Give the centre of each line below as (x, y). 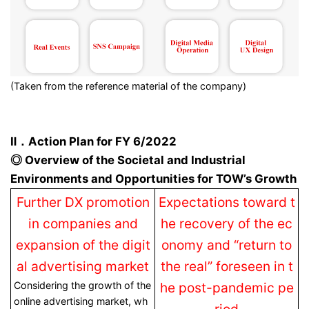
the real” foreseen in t (227, 266)
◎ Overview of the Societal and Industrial (128, 160)
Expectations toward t (227, 202)
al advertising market (83, 266)
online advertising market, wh (81, 301)
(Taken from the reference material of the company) (128, 86)
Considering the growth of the (83, 285)
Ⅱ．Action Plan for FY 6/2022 (93, 141)
